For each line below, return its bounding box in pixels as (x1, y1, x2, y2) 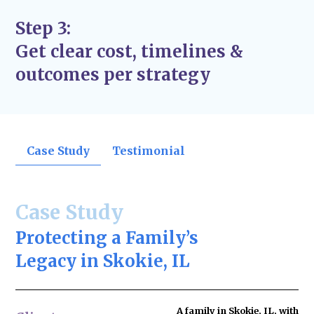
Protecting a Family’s (15, 226, 199, 249)
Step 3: (15, 17, 71, 39)
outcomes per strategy (15, 63, 211, 86)
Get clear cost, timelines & (15, 40, 244, 62)
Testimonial (112, 144, 186, 158)
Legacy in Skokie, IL (15, 250, 191, 272)
